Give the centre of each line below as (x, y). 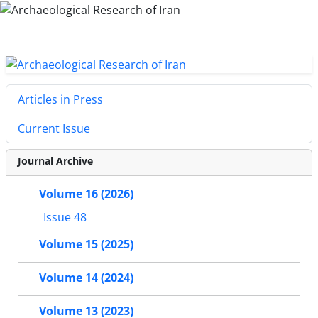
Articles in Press (60, 100)
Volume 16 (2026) (86, 194)
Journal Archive (55, 161)
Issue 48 (64, 218)
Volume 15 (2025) (86, 245)
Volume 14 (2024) (86, 278)
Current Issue (54, 129)
